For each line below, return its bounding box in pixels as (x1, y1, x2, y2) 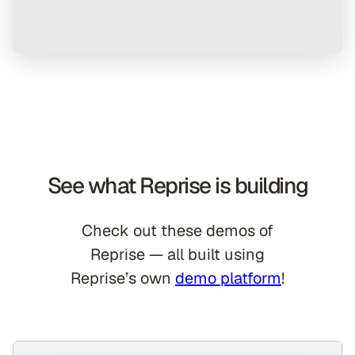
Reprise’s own (71, 268, 175, 288)
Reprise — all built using (90, 244, 265, 265)
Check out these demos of (82, 220, 273, 241)
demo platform (175, 268, 281, 288)
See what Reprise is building (47, 171, 308, 200)
